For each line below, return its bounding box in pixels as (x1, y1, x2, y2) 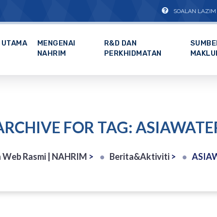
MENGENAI (37, 39, 76, 48)
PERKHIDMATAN (104, 49, 162, 58)
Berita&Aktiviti (109, 151, 170, 162)
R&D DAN (104, 39, 137, 48)
